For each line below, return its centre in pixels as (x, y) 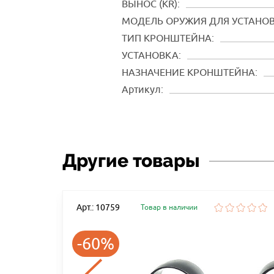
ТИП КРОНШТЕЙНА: (168, 38)
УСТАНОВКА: (151, 55)
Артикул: (142, 90)
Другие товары (131, 161)
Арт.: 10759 (98, 207)
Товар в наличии (169, 207)
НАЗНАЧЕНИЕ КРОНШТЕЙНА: (189, 72)
